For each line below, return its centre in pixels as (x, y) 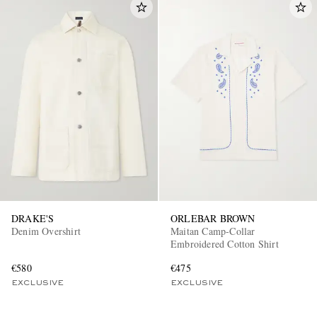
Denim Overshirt (46, 231)
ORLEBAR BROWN (213, 218)
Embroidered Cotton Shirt (225, 243)
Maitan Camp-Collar (213, 231)
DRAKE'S (33, 218)
